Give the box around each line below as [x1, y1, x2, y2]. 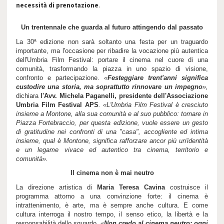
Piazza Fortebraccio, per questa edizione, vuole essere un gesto [16, 118, 208, 126]
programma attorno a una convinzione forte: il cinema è [16, 192, 208, 200]
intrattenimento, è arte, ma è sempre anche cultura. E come [16, 201, 208, 209]
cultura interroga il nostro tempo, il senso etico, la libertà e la [16, 210, 208, 218]
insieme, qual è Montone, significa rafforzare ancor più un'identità [16, 136, 208, 144]
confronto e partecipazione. [16, 73, 104, 81]
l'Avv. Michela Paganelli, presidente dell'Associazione [40, 91, 208, 99]
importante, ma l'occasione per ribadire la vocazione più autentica [16, 46, 208, 54]
